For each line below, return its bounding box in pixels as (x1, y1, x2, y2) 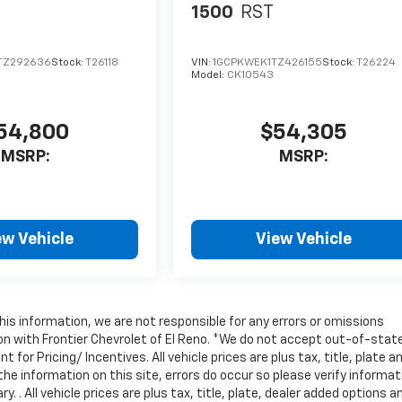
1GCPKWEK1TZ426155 (213, 57, 323, 69)
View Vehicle (256, 232, 353, 249)
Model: (191, 70, 228, 82)
